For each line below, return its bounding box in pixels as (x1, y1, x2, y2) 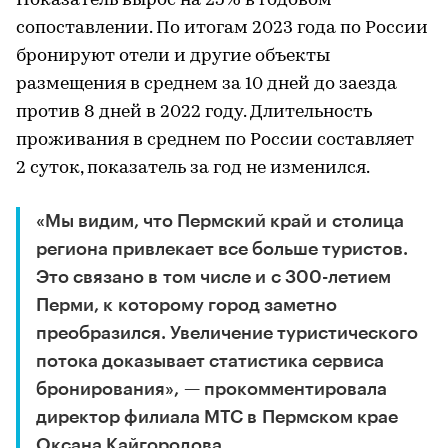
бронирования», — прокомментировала (36, 379, 387, 398)
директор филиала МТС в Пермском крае (36, 407, 398, 426)
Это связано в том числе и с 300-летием (36, 267, 391, 286)
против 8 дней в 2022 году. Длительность (16, 102, 372, 122)
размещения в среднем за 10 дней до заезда (16, 74, 397, 94)
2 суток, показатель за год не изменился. (16, 158, 370, 178)
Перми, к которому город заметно (36, 295, 337, 314)
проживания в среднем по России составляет (16, 130, 414, 150)
